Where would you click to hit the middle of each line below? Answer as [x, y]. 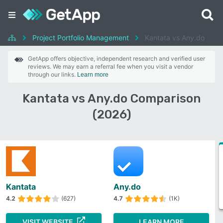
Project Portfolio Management [81, 38]
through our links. [53, 74]
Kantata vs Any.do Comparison [111, 99]
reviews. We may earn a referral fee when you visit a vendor [111, 66]
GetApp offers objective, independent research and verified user [116, 58]
